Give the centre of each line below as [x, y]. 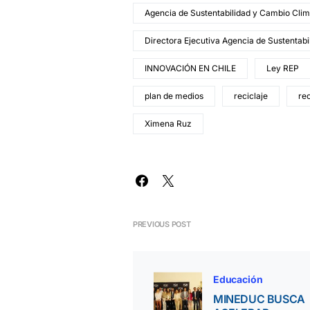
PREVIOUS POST [162, 225]
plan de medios [174, 96]
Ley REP [283, 69]
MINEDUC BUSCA [259, 299]
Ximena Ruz [168, 124]
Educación [238, 280]
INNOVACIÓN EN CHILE [190, 69]
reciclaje [251, 96]
